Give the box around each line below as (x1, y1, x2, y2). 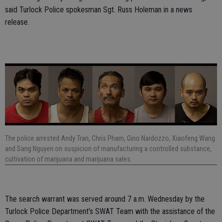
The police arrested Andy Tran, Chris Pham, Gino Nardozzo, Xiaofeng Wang (5, 134, 215, 142)
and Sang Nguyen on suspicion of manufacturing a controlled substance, (5, 144, 212, 153)
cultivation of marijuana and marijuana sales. (5, 155, 132, 163)
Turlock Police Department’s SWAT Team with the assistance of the (5, 206, 215, 216)
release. (5, 17, 29, 27)
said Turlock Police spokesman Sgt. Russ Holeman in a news (5, 4, 192, 14)
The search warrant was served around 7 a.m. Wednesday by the (5, 194, 205, 204)
